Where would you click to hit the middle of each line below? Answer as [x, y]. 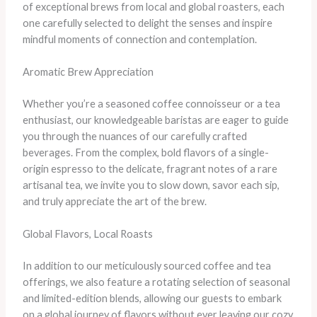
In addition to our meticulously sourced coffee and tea [146, 265]
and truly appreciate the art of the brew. [114, 201]
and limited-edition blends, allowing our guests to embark [152, 298]
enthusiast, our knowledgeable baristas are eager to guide [155, 120]
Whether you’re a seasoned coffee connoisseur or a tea [151, 103]
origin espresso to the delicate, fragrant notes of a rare [150, 168]
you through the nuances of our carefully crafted [134, 136]
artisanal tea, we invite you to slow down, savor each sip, [151, 185]
